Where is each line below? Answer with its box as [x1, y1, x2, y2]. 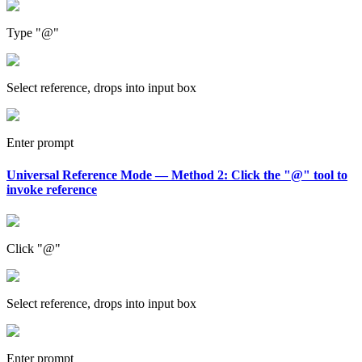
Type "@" [6, 26, 59, 40]
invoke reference [6, 182, 97, 196]
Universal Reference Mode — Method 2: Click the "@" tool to [6, 167, 347, 182]
